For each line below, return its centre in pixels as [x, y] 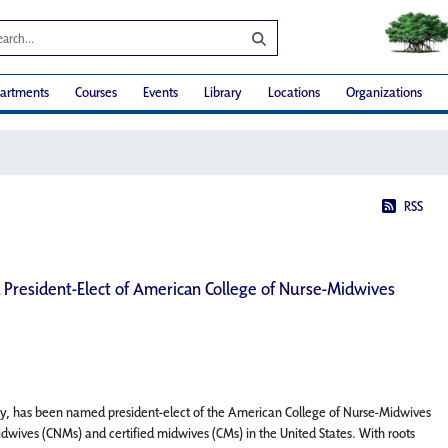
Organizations [384, 92]
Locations [294, 92]
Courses [96, 92]
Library [223, 92]
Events [160, 92]
